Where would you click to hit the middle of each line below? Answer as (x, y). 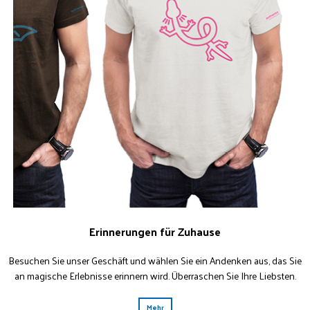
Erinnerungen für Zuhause (155, 231)
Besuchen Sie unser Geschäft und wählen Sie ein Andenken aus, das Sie (155, 261)
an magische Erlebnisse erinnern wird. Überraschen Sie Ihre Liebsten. (155, 276)
